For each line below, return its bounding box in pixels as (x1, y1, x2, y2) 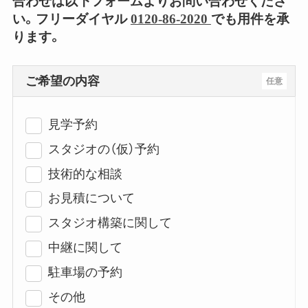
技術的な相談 (47, 166, 122, 181)
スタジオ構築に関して (47, 216, 172, 230)
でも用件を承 (210, 11, 289, 26)
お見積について (47, 191, 135, 206)
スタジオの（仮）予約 (47, 142, 159, 156)
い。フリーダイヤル (12, 11, 131, 26)
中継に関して (47, 241, 122, 255)
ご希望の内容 (25, 74, 100, 89)
